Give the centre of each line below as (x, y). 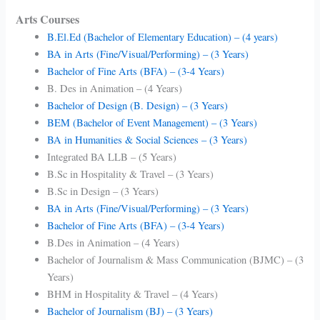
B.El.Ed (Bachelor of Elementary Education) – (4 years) (163, 37)
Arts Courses (48, 19)
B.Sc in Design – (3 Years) (103, 191)
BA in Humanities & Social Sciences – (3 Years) (147, 140)
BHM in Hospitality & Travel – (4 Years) (133, 294)
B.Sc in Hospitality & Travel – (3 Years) (131, 174)
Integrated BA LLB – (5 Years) (112, 157)
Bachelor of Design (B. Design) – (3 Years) (138, 106)
